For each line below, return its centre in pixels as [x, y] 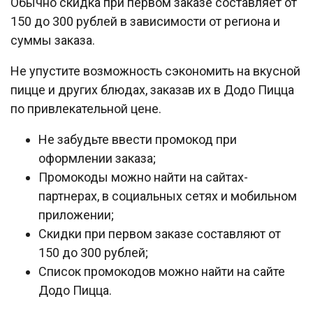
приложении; [76, 215]
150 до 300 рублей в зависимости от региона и [145, 22]
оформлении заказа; [97, 159]
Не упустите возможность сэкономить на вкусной [155, 71]
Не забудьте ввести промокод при [138, 140]
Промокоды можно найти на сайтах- [143, 177]
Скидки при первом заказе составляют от [160, 234]
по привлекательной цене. [86, 109]
